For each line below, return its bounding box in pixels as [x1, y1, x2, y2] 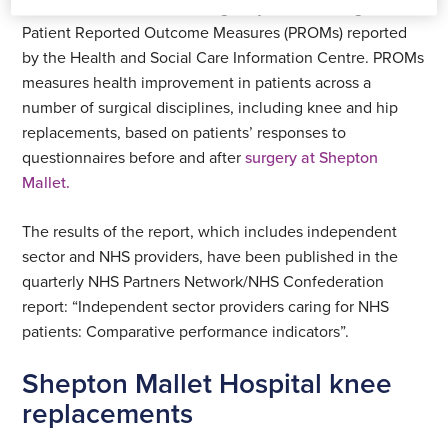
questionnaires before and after [22, 145, 242, 168]
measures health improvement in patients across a [22, 70, 372, 93]
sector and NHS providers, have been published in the [22, 244, 399, 267]
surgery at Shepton [241, 145, 379, 168]
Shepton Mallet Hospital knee [22, 362, 393, 403]
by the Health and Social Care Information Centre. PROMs [22, 45, 425, 68]
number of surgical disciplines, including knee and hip [22, 95, 399, 118]
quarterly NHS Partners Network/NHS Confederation [22, 269, 385, 292]
